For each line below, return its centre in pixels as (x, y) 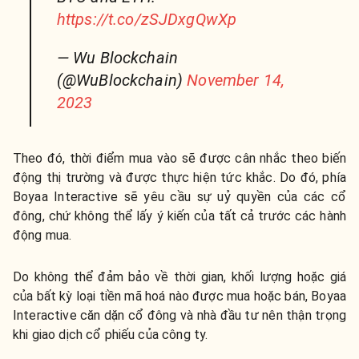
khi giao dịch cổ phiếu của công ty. (111, 334)
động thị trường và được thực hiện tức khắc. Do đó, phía (179, 177)
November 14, (236, 80)
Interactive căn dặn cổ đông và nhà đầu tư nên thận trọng (179, 315)
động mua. (42, 235)
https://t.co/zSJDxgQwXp (147, 19)
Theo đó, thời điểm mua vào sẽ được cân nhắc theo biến (179, 158)
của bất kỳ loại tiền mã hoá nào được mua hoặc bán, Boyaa (179, 296)
